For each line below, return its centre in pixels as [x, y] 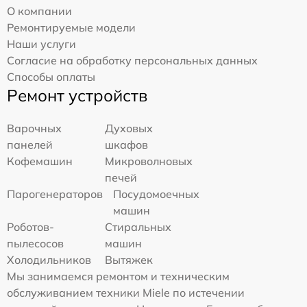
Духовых [129, 128]
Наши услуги [41, 44]
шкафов [127, 145]
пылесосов [35, 243]
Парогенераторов [55, 194]
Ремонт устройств [77, 95]
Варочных [34, 128]
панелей [30, 145]
